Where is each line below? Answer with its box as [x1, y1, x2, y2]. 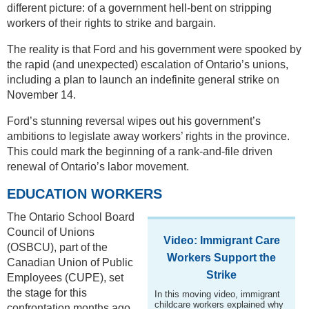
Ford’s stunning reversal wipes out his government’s [7, 114, 261, 127]
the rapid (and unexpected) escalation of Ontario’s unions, [7, 58, 288, 70]
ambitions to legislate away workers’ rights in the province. [7, 130, 290, 142]
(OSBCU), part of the [7, 241, 108, 253]
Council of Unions [7, 226, 94, 238]
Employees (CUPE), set [7, 271, 123, 283]
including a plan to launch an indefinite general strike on [7, 73, 279, 86]
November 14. [7, 88, 76, 101]
